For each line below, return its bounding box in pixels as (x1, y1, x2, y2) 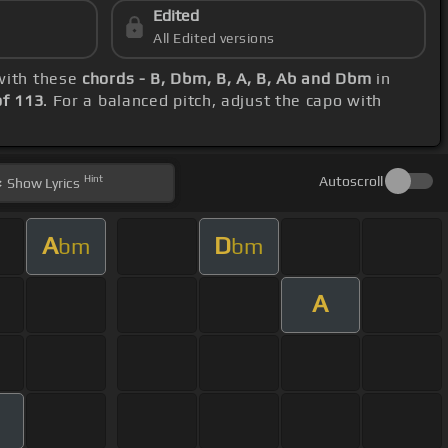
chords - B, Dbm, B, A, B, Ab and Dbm (82, 69, 372, 89)
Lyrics (42, 175, 81, 192)
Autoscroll (318, 173, 383, 190)
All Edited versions (153, 30, 275, 47)
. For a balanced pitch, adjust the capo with (43, 91, 383, 111)
